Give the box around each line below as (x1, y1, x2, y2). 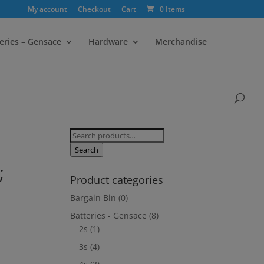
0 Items (159, 4, 185, 14)
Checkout (77, 4, 111, 14)
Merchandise (155, 36, 207, 47)
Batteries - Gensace (70, 210, 147, 221)
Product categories (70, 173, 164, 187)
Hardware (88, 36, 128, 47)
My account (27, 4, 67, 14)
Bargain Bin (70, 192, 117, 203)
